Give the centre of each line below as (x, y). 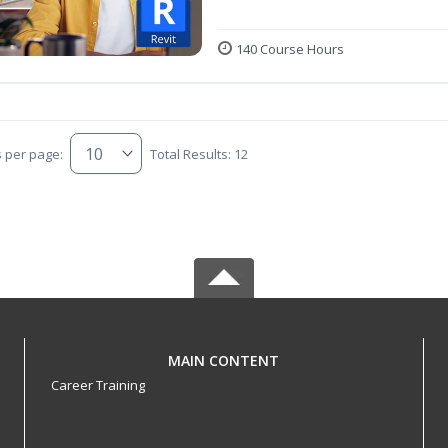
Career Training (97, 385)
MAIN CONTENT (224, 361)
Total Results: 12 (198, 153)
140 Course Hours (290, 49)
